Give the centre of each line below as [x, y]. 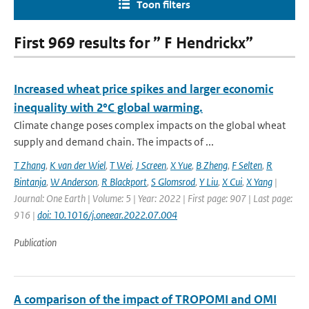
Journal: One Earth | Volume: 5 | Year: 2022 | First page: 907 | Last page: [153, 198]
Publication [35, 242]
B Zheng [212, 165]
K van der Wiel [78, 165]
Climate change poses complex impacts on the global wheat [150, 125]
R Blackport [124, 182]
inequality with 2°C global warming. [108, 108]
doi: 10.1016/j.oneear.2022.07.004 [107, 215]
